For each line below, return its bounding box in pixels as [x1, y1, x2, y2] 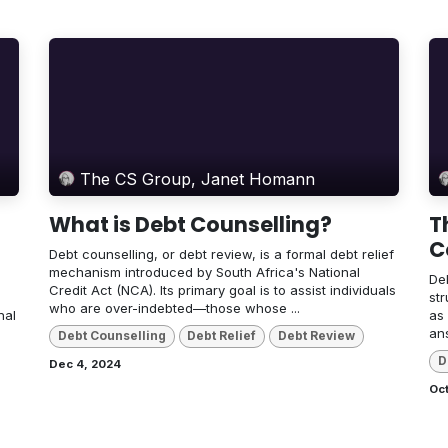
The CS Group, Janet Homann [80, 168, 316, 189]
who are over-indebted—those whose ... [49, 300, 300, 317]
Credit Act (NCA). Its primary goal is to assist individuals [49, 282, 396, 299]
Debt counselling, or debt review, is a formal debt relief [49, 246, 394, 263]
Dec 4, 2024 [49, 356, 121, 371]
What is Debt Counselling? [49, 210, 332, 240]
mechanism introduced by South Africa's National [49, 264, 360, 281]
